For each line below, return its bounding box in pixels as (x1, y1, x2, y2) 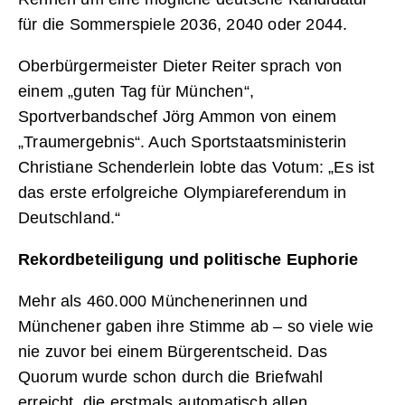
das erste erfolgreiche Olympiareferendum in (18, 184, 347, 202)
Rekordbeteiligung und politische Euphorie (18, 250, 359, 269)
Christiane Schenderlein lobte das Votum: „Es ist (18, 158, 375, 177)
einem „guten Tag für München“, (18, 82, 254, 101)
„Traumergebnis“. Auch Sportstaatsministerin (18, 133, 347, 152)
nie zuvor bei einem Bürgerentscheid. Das (18, 343, 328, 362)
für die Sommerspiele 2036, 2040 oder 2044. (18, 15, 348, 34)
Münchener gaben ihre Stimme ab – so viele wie (18, 317, 374, 336)
